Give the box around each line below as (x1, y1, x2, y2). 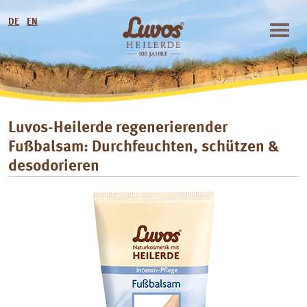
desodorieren (8, 159, 99, 174)
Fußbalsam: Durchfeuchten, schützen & (8, 140, 279, 155)
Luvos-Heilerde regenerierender (8, 121, 228, 136)
